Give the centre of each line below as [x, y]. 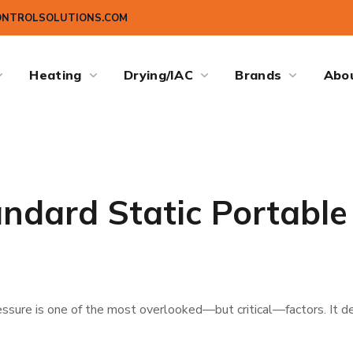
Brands [258, 74]
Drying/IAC [158, 74]
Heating [56, 74]
